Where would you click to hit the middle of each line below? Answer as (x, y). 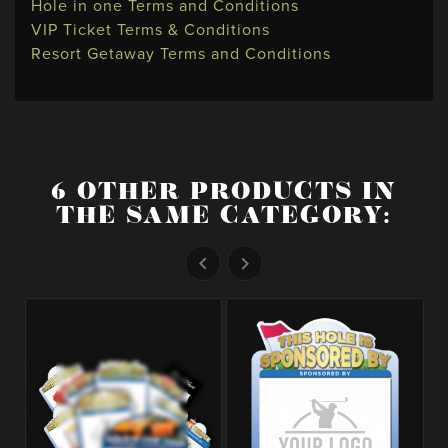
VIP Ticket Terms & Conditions (150, 29)
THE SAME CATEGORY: (224, 216)
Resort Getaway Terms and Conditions (181, 53)
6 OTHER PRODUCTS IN (224, 192)
